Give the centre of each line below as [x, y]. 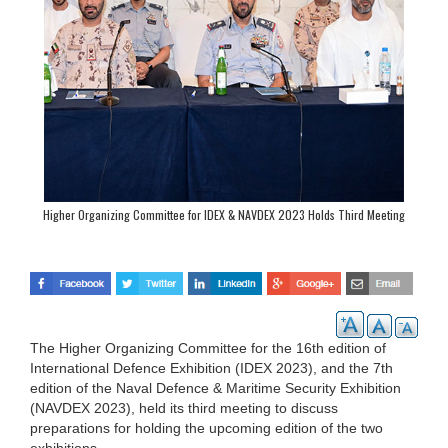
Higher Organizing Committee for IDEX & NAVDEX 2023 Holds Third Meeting [224, 214]
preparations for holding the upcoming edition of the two [206, 427]
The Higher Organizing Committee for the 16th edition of [208, 347]
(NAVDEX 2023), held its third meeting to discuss [184, 407]
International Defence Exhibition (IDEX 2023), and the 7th [211, 367]
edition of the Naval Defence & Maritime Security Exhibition [215, 387]
